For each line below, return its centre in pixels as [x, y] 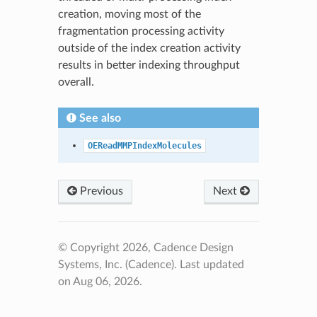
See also [100, 118]
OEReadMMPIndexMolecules [144, 145]
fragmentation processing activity [141, 31]
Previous [100, 191]
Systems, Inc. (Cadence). [119, 264]
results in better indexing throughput [149, 65]
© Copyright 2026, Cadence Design [145, 247]
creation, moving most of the [129, 14]
